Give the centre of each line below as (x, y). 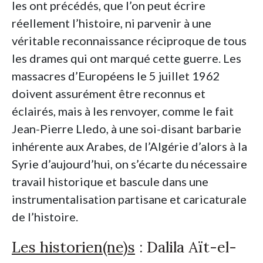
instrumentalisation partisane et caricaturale (129, 199)
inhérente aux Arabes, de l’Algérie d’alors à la (129, 146)
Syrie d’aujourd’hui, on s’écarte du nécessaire (129, 164)
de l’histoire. (45, 217)
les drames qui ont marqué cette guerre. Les (127, 58)
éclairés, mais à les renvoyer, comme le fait (123, 111)
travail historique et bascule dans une (110, 182)
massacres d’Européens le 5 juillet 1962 (116, 76)
